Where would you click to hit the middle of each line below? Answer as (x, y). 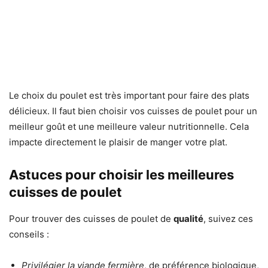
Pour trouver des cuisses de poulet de (91, 219)
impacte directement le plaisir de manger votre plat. (118, 142)
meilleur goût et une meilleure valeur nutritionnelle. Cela (129, 127)
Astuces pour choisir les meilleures (121, 175)
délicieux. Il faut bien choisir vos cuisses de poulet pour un (133, 111)
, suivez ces (228, 219)
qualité (188, 219)
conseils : (29, 234)
